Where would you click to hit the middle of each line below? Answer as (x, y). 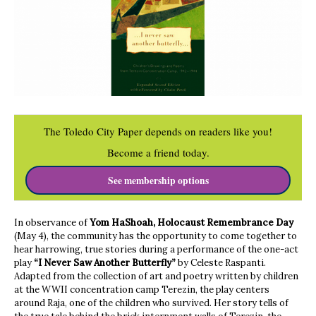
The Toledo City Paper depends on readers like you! (158, 132)
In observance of (52, 222)
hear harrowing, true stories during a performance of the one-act (156, 249)
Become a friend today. (158, 153)
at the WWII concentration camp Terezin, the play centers (142, 289)
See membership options (158, 180)
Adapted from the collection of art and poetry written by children (156, 276)
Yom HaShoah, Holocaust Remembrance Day (192, 222)
